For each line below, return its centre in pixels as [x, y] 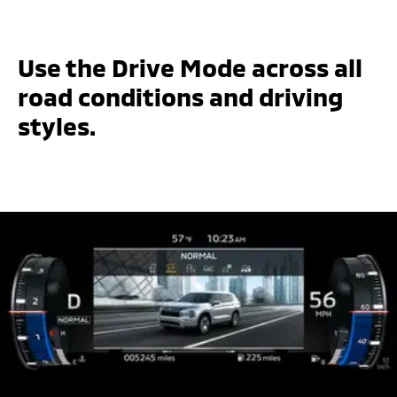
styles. [57, 125]
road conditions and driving [180, 96]
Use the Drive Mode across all [190, 67]
